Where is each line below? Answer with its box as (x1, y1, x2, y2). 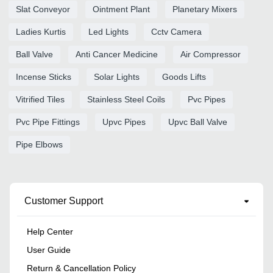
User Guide (27, 244, 71, 255)
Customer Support (24, 195, 103, 206)
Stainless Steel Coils (87, 94, 165, 104)
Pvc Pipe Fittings (16, 116, 80, 127)
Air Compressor (180, 49, 241, 59)
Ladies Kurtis (16, 26, 66, 37)
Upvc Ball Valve (168, 116, 227, 127)
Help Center (27, 226, 73, 236)
